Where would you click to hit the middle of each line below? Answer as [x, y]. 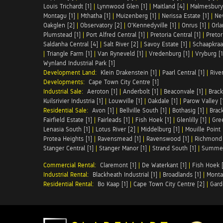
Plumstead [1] [62, 35]
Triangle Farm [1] [69, 54]
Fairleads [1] [114, 120]
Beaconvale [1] [183, 91]
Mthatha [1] [96, 16]
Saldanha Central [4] [71, 44]
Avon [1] [103, 110]
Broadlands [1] [182, 174]
